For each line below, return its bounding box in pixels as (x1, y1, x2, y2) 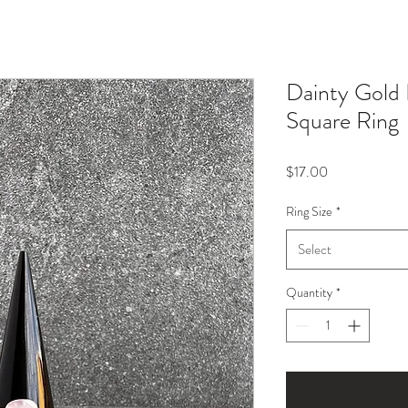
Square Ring (286, 104, 399, 138)
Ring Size (286, 202, 332, 220)
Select (298, 240, 331, 260)
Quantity (286, 283, 332, 301)
